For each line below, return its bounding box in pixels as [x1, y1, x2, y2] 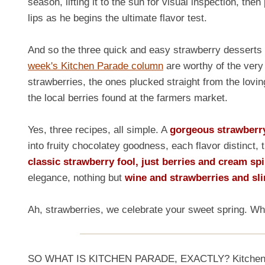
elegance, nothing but [28, 172, 125, 183]
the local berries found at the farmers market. [28, 92, 228, 104]
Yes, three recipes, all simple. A [28, 124, 170, 135]
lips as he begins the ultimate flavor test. [28, 12, 207, 24]
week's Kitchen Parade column [28, 60, 163, 72]
